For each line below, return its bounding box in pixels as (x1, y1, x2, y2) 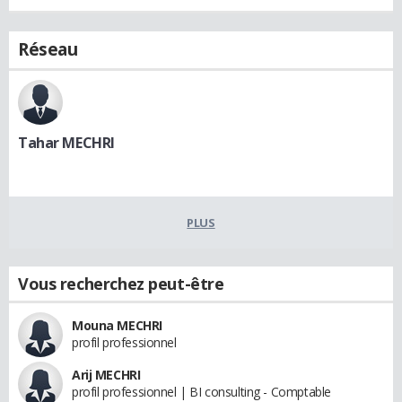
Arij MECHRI (72, 365, 141, 383)
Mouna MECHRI (72, 316, 162, 334)
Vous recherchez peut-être (18, 272, 224, 294)
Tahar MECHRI (18, 132, 115, 153)
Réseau (18, 37, 78, 61)
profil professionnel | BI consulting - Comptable (72, 382, 331, 400)
